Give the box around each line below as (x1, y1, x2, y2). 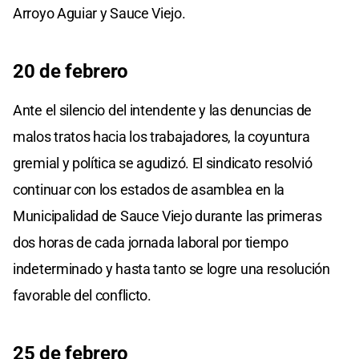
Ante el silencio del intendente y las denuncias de (13, 101, 313, 119)
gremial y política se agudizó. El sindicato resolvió (13, 154, 313, 171)
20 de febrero (13, 59, 129, 83)
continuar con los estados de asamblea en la (13, 180, 285, 198)
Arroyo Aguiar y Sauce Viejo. (13, 4, 186, 22)
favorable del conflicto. (13, 286, 151, 304)
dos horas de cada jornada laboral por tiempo (13, 233, 288, 251)
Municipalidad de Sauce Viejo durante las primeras (13, 207, 322, 224)
